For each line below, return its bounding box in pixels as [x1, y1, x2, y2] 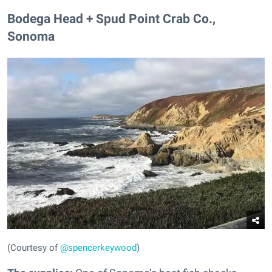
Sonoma [7, 28, 55, 44]
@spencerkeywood [60, 242, 137, 254]
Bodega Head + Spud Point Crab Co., [7, 10, 216, 26]
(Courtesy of [7, 242, 60, 254]
